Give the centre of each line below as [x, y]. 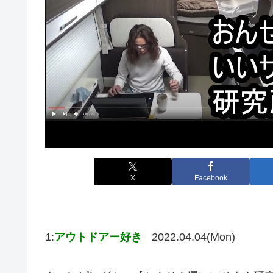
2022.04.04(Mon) [193, 237]
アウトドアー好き [98, 237]
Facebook [211, 178]
